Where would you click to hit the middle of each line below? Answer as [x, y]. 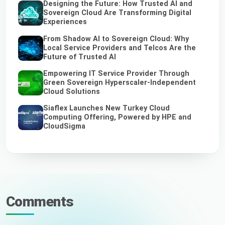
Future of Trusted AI [80, 57]
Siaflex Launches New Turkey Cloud [106, 108]
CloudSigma [64, 126]
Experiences [65, 22]
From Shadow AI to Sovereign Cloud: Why [116, 39]
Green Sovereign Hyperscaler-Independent [120, 82]
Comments [40, 201]
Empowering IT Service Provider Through [116, 73]
